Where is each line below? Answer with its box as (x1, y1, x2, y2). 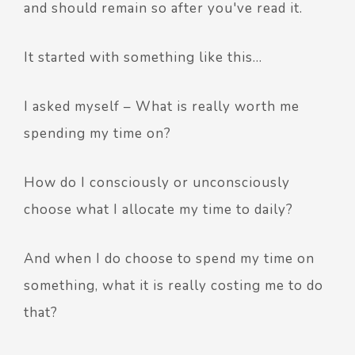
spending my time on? (24, 124, 171, 143)
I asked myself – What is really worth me (24, 97, 300, 116)
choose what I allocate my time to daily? (24, 200, 293, 219)
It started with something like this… (24, 48, 262, 67)
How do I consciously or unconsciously (24, 173, 290, 192)
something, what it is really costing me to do (24, 276, 323, 295)
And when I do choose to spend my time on (24, 249, 315, 268)
